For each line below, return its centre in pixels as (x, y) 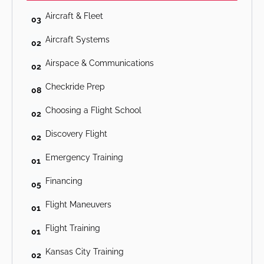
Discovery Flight (76, 133)
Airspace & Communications (100, 63)
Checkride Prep (75, 86)
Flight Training (73, 228)
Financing (64, 181)
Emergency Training (84, 157)
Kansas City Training (85, 251)
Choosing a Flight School (93, 110)
